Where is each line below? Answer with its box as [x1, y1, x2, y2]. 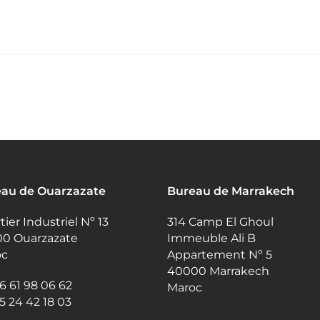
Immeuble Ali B [166, 231, 256, 245]
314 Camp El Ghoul [166, 215, 274, 229]
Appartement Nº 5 [166, 248, 272, 261]
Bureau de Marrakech [166, 184, 294, 198]
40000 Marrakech [166, 264, 269, 278]
